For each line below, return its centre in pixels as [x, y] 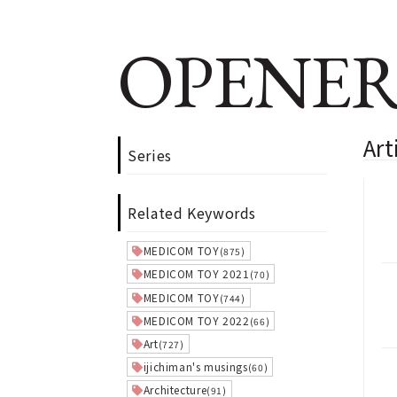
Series [150, 155]
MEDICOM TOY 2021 [196, 274]
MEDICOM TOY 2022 [196, 320]
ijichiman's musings [195, 367]
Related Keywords [192, 213]
